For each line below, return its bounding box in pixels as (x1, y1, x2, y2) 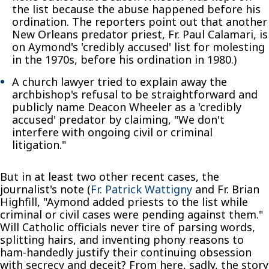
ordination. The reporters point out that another (12, 14, 267, 29)
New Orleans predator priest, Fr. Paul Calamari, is (12, 26, 268, 41)
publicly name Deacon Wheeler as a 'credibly (12, 99, 241, 114)
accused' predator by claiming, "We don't (12, 112, 225, 127)
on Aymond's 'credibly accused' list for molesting (12, 39, 265, 54)
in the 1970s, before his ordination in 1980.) (12, 52, 237, 67)
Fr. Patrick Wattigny (91, 181, 192, 196)
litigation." (12, 137, 69, 152)
